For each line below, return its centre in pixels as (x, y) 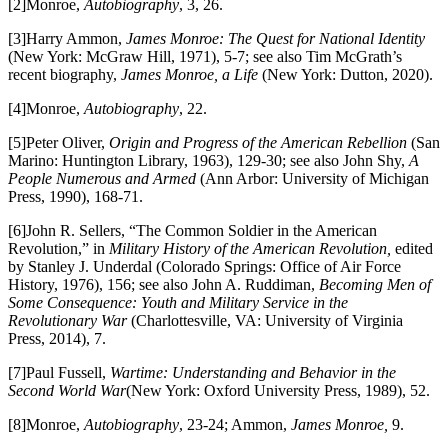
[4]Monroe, (46, 108)
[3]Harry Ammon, (67, 38)
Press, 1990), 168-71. (75, 196)
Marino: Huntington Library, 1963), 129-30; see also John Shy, (208, 160)
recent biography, (64, 74)
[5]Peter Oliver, (58, 142)
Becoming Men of (375, 284)
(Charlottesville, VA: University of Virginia (267, 320)
